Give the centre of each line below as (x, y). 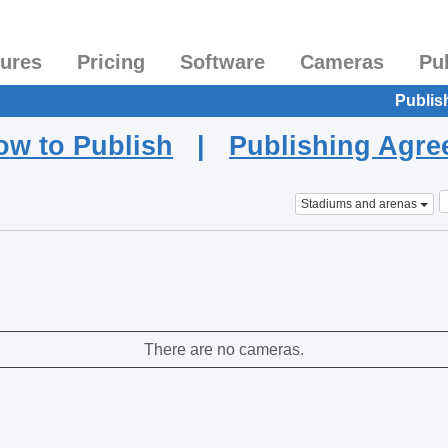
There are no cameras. (224, 350)
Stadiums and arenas (358, 203)
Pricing (111, 62)
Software (222, 62)
